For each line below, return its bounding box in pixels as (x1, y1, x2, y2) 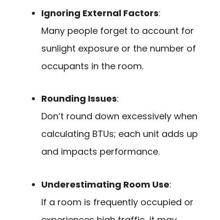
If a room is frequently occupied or (41, 195, 193, 208)
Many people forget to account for (41, 24, 194, 37)
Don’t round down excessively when (41, 110, 197, 123)
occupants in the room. (41, 59, 143, 72)
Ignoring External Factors (41, 6, 159, 19)
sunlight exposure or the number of (41, 42, 196, 55)
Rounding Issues (41, 92, 117, 105)
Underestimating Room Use (41, 178, 169, 191)
